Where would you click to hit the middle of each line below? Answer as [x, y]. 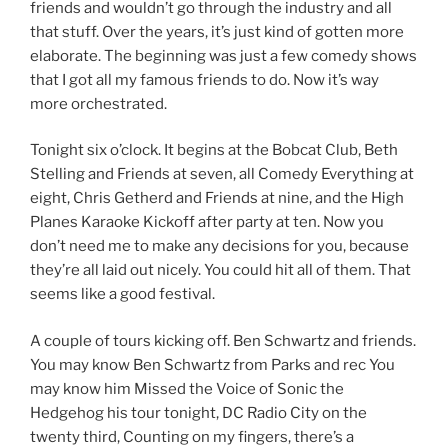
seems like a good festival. [122, 294]
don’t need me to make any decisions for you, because [219, 246]
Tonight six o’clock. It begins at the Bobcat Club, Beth [214, 150]
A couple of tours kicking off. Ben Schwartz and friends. [223, 340]
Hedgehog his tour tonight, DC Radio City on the [198, 412]
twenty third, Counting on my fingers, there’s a [192, 436]
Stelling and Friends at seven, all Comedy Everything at [222, 174]
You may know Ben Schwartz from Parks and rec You [212, 364]
